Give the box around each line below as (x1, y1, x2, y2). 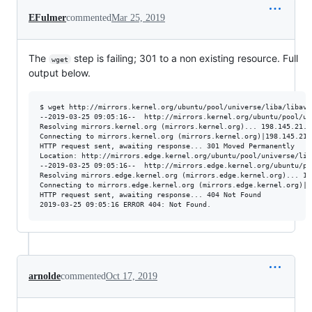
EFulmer (29, 12, 66, 23)
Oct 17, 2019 (106, 270, 157, 281)
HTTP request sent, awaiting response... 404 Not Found (40, 190, 261, 198)
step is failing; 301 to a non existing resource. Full (70, 52, 301, 64)
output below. (29, 66, 91, 79)
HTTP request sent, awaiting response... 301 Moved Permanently (40, 141, 295, 150)
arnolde (29, 270, 61, 281)
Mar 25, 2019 (111, 12, 165, 23)
